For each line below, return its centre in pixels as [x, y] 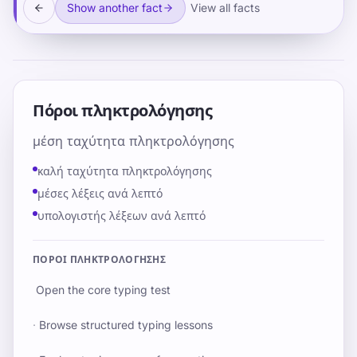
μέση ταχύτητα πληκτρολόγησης [133, 141]
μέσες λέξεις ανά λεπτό [100, 193]
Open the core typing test [103, 290]
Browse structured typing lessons [126, 325]
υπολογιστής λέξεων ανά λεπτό [122, 216]
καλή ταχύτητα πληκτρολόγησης [125, 171]
